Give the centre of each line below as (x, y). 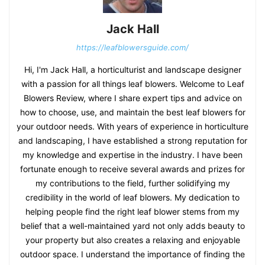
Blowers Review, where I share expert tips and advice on (132, 98)
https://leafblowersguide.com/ (132, 47)
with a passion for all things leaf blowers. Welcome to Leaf (132, 83)
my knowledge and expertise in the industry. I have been (132, 154)
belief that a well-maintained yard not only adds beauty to (132, 225)
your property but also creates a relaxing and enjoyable (132, 240)
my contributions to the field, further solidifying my (132, 183)
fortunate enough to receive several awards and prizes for (132, 169)
